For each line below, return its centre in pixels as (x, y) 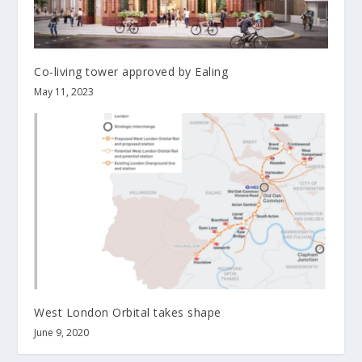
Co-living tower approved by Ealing (131, 72)
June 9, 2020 (62, 333)
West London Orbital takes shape (128, 313)
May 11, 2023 (64, 92)
